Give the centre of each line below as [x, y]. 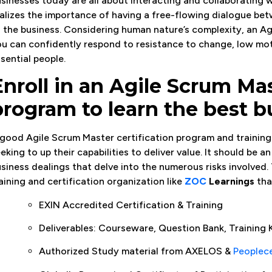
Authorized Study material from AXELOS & [136, 251]
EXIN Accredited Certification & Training [131, 205]
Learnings [232, 182]
